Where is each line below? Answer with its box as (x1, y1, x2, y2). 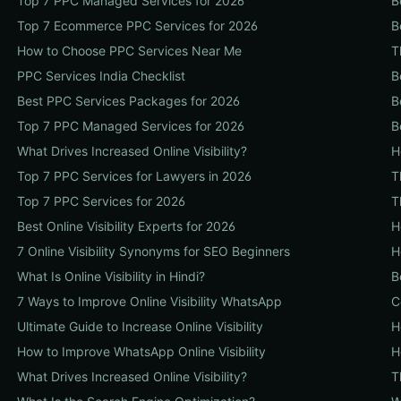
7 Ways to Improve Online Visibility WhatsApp (16, 294, 282, 309)
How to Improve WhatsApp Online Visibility (16, 344, 266, 359)
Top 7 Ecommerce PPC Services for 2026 (16, 18, 258, 33)
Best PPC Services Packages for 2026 (16, 93, 240, 108)
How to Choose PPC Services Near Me (16, 43, 242, 58)
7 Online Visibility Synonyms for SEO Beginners (16, 243, 290, 259)
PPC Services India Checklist (16, 68, 185, 83)
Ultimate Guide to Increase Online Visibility (16, 319, 263, 334)
